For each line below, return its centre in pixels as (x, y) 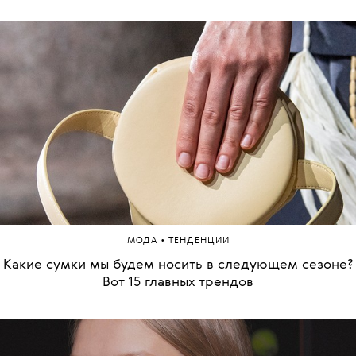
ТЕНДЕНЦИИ (199, 242)
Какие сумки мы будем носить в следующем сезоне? (178, 265)
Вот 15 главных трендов (178, 283)
